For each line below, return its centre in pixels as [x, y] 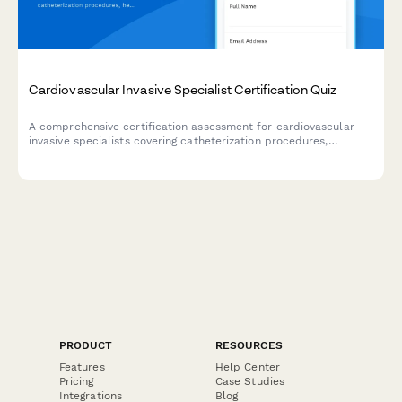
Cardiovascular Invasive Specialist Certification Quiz [183, 90]
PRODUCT [86, 345]
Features [82, 367]
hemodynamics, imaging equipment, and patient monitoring [185, 156]
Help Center [248, 367]
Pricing [77, 381]
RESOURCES [249, 345]
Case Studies [250, 381]
